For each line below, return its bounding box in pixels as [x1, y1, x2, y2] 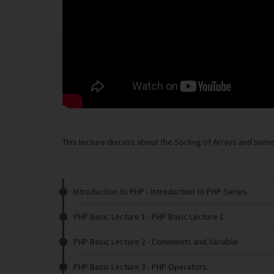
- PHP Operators [146, 261, 207, 272]
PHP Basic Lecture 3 [73, 261, 146, 272]
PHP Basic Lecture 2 [73, 236, 146, 247]
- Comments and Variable [146, 236, 238, 247]
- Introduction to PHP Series [144, 186, 247, 197]
